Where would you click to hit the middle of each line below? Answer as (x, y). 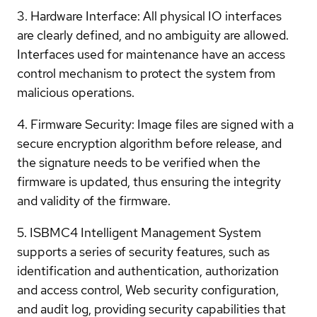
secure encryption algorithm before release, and (149, 143)
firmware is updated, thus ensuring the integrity (149, 181)
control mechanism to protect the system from (146, 73)
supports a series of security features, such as (143, 251)
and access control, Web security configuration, (148, 289)
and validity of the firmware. (94, 200)
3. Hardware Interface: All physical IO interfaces (149, 16)
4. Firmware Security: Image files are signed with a (155, 124)
